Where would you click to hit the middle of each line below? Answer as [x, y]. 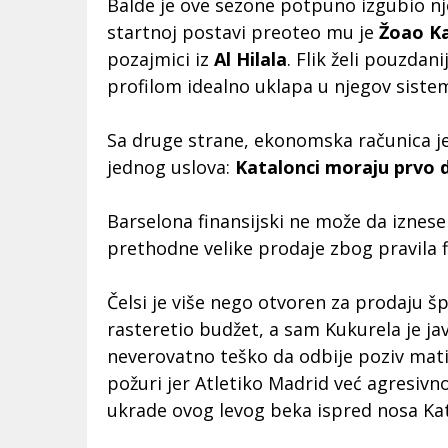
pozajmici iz [160, 59]
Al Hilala [250, 59]
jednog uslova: [171, 167]
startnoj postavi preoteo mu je [243, 32]
